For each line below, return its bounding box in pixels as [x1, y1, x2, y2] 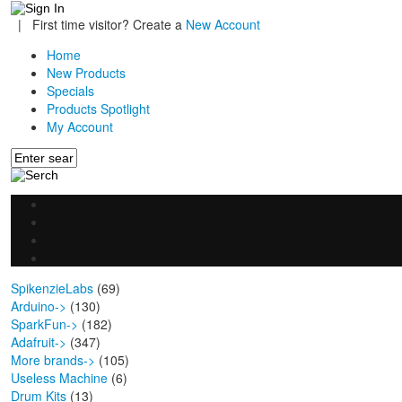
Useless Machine [11, 369, 108, 388]
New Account [186, 15, 260, 34]
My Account [47, 118, 113, 136]
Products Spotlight [47, 100, 150, 118]
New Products [47, 64, 126, 83]
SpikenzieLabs [11, 279, 93, 298]
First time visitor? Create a [29, 15, 186, 34]
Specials [47, 82, 94, 100]
